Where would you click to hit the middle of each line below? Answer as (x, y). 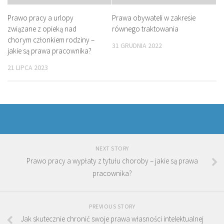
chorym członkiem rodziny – (51, 40)
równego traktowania (145, 29)
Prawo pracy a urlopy (40, 18)
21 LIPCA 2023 (28, 68)
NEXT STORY (112, 148)
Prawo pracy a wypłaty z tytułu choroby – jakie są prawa (112, 161)
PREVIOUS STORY (112, 206)
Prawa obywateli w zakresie (154, 18)
